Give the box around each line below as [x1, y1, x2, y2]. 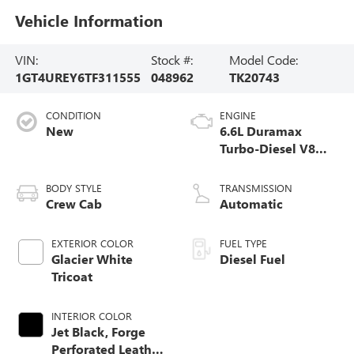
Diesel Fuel [220, 250, 285, 267]
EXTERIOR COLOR [51, 235, 134, 250]
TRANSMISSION [220, 180, 292, 194]
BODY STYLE [45, 180, 102, 194]
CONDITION [45, 107, 101, 122]
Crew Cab [45, 194, 102, 212]
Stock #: [150, 51, 193, 68]
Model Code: [229, 51, 299, 68]
